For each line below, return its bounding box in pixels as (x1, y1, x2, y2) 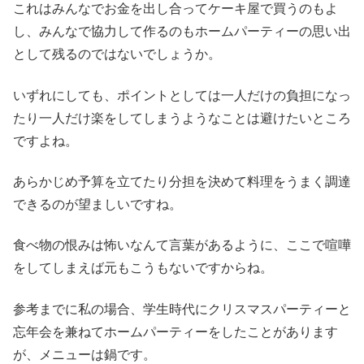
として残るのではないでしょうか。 (13, 47, 221, 62)
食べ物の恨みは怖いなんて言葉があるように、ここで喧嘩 (13, 238, 351, 253)
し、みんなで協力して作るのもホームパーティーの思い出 (13, 24, 351, 39)
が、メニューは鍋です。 (13, 347, 156, 362)
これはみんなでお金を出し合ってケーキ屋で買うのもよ (13, 2, 338, 16)
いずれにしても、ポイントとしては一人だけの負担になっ (13, 88, 351, 102)
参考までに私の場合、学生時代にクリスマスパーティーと (13, 301, 351, 316)
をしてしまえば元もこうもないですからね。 (13, 261, 273, 275)
